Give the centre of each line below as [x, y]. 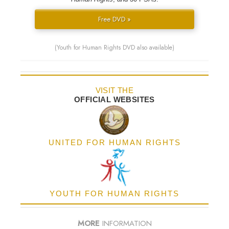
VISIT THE [114, 90]
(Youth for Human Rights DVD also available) [114, 48]
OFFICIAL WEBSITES [114, 100]
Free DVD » [114, 19]
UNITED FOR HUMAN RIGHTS [114, 143]
